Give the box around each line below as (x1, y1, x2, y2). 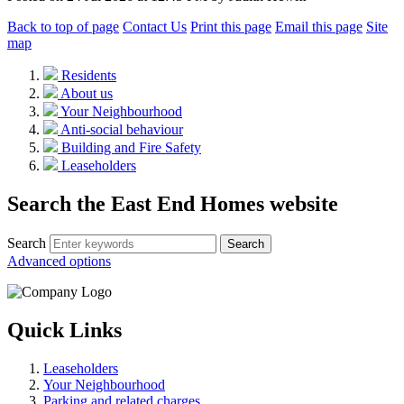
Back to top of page (7, 18, 119, 34)
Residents (61, 67, 116, 83)
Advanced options (7, 252, 111, 269)
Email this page (275, 18, 363, 34)
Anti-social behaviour (60, 121, 183, 137)
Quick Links (7, 317, 122, 342)
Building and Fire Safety (61, 139, 201, 155)
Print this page (190, 18, 271, 34)
